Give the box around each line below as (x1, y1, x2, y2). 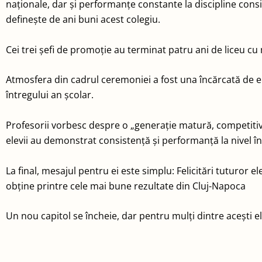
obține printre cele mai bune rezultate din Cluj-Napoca (6, 179, 246, 192)
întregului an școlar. (6, 88, 94, 102)
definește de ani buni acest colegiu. (6, 13, 163, 26)
